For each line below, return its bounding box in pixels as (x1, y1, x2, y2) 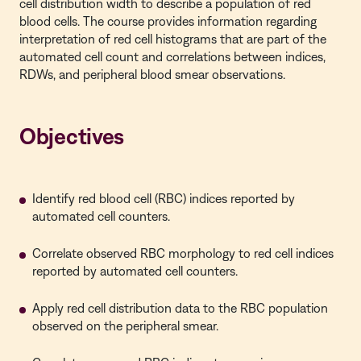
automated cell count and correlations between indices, (19, 49, 326, 64)
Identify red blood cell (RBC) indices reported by (32, 191, 295, 205)
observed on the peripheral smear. (32, 318, 218, 333)
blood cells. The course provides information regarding (19, 14, 317, 28)
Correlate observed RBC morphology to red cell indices (32, 246, 334, 260)
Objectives (19, 122, 125, 149)
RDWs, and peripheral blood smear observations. (19, 67, 285, 81)
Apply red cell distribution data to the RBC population (32, 301, 328, 315)
